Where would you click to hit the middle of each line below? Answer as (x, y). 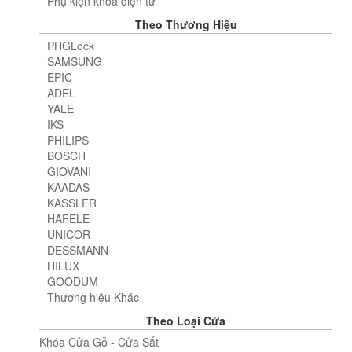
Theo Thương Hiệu (186, 25)
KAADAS (68, 187)
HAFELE (68, 219)
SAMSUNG (75, 62)
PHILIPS (68, 140)
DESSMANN (78, 250)
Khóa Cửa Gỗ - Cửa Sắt (99, 342)
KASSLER (72, 203)
